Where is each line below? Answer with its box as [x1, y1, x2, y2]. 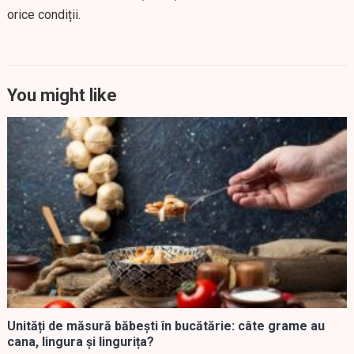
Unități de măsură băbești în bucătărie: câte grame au [6, 318, 325, 333]
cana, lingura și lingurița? [6, 333, 154, 349]
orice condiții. [6, 7, 81, 22]
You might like [6, 85, 117, 105]
